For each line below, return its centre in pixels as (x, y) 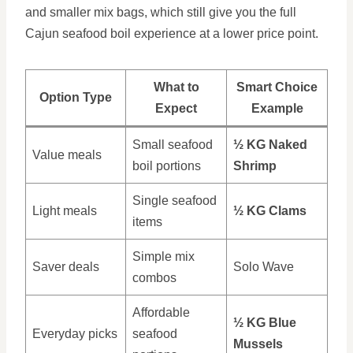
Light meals (65, 211)
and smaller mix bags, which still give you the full (161, 12)
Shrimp (255, 166)
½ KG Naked (270, 145)
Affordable (161, 312)
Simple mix (163, 256)
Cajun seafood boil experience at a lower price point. (172, 33)
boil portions (167, 166)
